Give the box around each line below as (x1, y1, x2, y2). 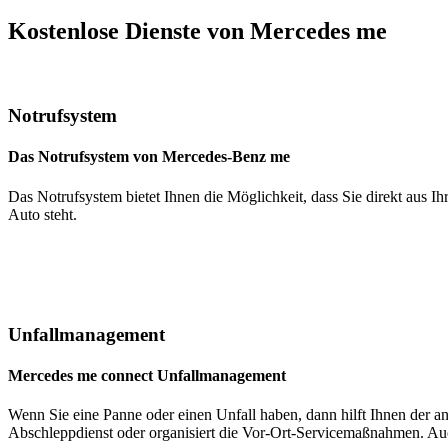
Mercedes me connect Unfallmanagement (8, 367, 286, 385)
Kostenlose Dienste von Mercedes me (8, 17, 387, 44)
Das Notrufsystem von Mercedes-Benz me (8, 148, 290, 166)
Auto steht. (8, 205, 77, 223)
